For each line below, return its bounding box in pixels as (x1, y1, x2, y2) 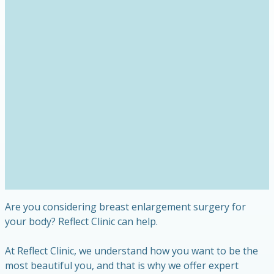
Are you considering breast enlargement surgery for (5, 200, 246, 213)
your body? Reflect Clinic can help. (5, 215, 158, 228)
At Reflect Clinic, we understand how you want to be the (5, 244, 258, 257)
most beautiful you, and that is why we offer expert (5, 259, 239, 272)
